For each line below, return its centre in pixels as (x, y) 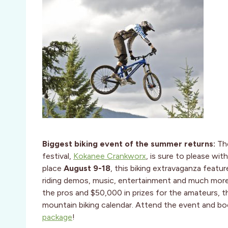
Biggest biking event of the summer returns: (130, 144)
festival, (58, 156)
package (57, 217)
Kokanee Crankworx (110, 156)
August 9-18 (87, 168)
